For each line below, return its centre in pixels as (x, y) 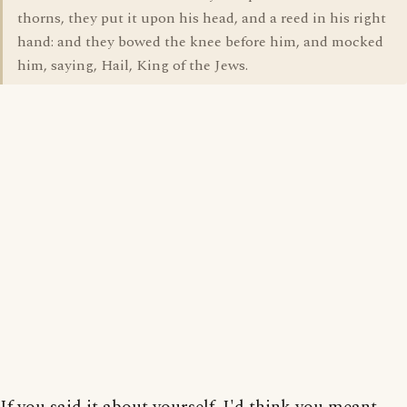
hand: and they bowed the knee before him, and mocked (200, 42)
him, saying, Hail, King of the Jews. (133, 65)
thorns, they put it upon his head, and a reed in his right (202, 18)
